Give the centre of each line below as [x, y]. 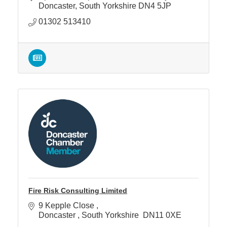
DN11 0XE [162, 215]
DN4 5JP [155, 6]
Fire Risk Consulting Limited [78, 190]
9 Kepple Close [67, 205]
